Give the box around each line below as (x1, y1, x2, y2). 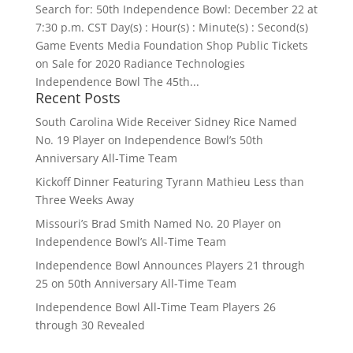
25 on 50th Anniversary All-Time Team (35, 276, 236, 292)
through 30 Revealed (35, 318, 145, 333)
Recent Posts (35, 88, 121, 108)
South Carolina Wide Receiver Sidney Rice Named (35, 114, 297, 130)
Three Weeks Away (35, 192, 134, 208)
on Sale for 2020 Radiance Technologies (35, 56, 245, 72)
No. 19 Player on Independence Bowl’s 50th (35, 132, 263, 148)
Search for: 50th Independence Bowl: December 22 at (35, 2, 318, 17)
